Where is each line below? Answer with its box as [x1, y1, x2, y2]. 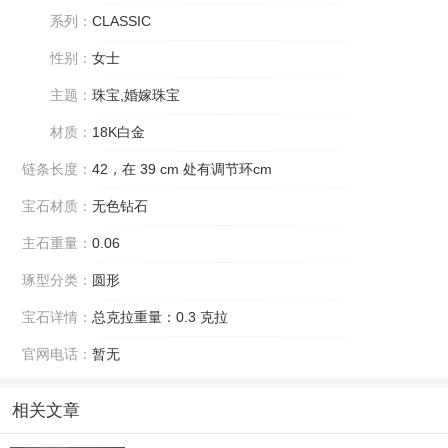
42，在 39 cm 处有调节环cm [92, 161, 272, 178]
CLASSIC [92, 13, 151, 30]
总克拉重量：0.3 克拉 [92, 309, 228, 326]
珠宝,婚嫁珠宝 [92, 87, 180, 104]
